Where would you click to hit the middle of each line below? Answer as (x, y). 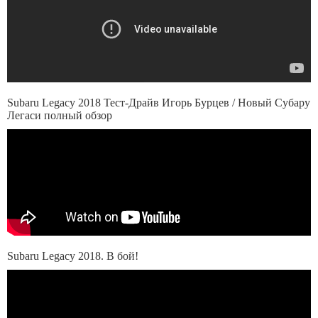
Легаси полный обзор (60, 115)
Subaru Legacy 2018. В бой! (73, 256)
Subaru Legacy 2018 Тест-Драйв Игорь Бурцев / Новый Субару (159, 103)
